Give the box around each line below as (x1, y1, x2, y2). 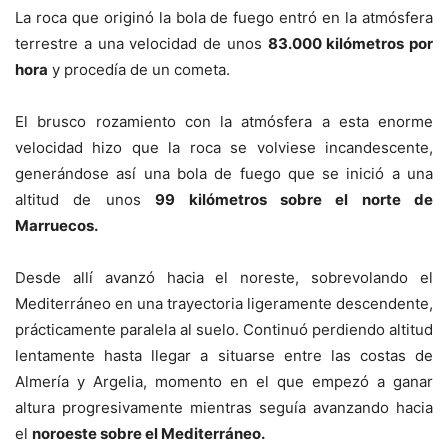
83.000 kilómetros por (267, 34, 433, 53)
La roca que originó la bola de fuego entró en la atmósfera (15, 8, 433, 27)
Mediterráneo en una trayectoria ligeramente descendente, (15, 294, 433, 313)
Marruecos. (15, 216, 98, 235)
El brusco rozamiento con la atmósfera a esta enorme (15, 112, 433, 131)
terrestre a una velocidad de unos (15, 34, 268, 53)
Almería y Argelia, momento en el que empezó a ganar (15, 372, 433, 391)
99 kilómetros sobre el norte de (155, 190, 433, 209)
